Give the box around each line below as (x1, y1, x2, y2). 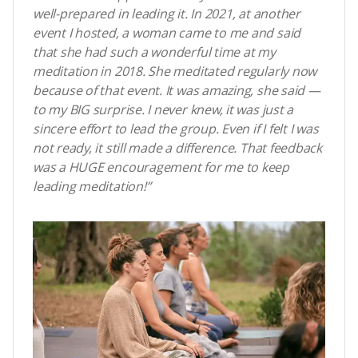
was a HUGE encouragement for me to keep (33, 158, 290, 177)
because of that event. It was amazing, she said (33, 82, 308, 100)
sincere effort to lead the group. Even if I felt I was (33, 120, 319, 138)
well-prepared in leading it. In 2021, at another (33, 5, 300, 23)
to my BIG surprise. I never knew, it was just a (33, 101, 294, 119)
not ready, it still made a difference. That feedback (33, 139, 323, 157)
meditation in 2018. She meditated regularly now (33, 62, 317, 81)
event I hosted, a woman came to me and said (33, 24, 301, 42)
